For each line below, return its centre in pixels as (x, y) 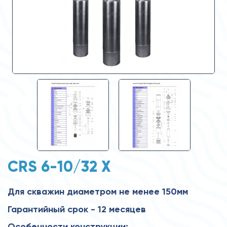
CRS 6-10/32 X (59, 166)
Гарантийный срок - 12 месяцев (77, 209)
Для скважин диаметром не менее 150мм (98, 191)
